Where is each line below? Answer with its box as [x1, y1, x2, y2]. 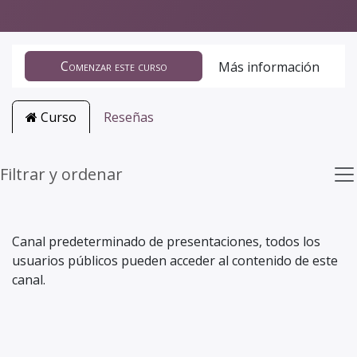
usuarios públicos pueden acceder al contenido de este [12, 251, 338, 269]
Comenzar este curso [60, 57, 167, 75]
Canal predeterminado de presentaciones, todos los [12, 232, 320, 250]
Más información [218, 57, 320, 76]
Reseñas [104, 108, 154, 126]
